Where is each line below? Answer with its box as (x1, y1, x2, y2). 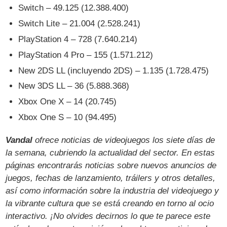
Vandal (6, 135, 33, 145)
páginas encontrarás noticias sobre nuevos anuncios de (6, 161, 217, 171)
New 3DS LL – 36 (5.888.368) (18, 81, 130, 91)
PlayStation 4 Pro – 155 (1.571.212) (18, 50, 154, 60)
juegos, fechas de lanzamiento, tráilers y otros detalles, (6, 173, 216, 183)
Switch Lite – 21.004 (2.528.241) (18, 18, 141, 28)
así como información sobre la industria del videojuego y (6, 186, 219, 196)
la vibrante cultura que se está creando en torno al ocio (6, 199, 214, 209)
